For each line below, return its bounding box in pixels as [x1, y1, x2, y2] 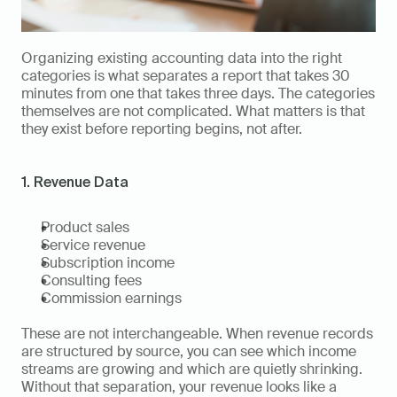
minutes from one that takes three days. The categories [21, 84, 375, 104]
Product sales [41, 218, 129, 237]
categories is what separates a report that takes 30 [21, 66, 350, 86]
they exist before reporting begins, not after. [21, 120, 302, 139]
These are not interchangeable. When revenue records [21, 324, 373, 344]
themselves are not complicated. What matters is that [21, 102, 365, 121]
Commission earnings [41, 289, 182, 308]
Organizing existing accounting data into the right [21, 49, 342, 68]
